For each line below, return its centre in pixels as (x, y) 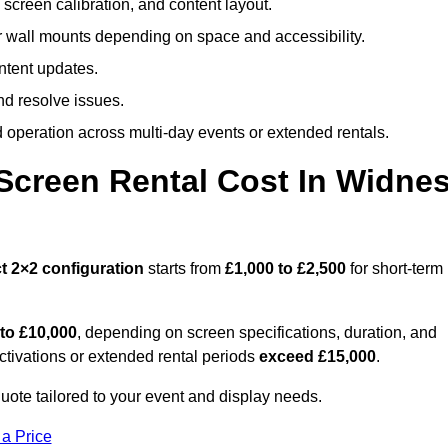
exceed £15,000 (317, 357)
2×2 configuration (79, 269)
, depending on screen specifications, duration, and (257, 333)
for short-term (394, 269)
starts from (186, 269)
